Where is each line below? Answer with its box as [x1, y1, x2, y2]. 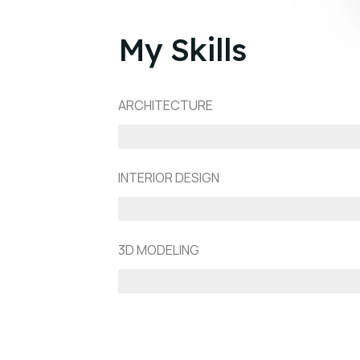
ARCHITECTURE [118, 96, 213, 114]
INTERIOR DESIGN [118, 169, 219, 186]
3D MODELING [118, 241, 199, 259]
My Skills [118, 31, 246, 69]
